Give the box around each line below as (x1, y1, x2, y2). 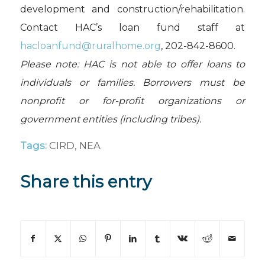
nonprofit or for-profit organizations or (20, 95, 245, 107)
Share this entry (20, 171, 151, 192)
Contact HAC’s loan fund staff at (20, 22, 245, 34)
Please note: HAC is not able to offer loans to (20, 59, 245, 70)
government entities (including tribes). (20, 114, 201, 125)
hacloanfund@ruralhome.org (20, 40, 161, 52)
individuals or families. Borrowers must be (20, 77, 245, 89)
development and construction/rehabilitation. (20, 4, 245, 15)
